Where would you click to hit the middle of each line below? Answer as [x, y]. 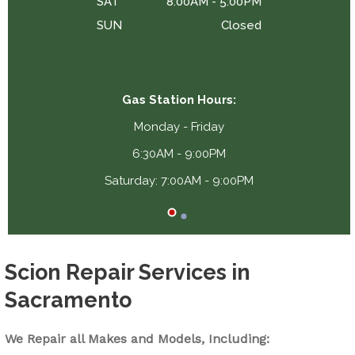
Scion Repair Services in [128, 272]
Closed [241, 25]
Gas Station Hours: [179, 100]
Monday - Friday [179, 127]
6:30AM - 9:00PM [179, 154]
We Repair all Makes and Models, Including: [137, 339]
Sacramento [68, 300]
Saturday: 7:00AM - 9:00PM [179, 181]
